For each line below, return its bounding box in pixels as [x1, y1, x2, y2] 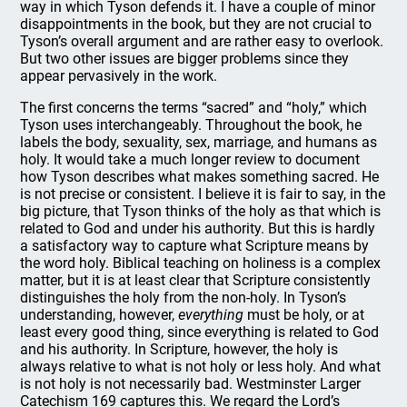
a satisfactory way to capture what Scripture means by [20, 237, 370, 254]
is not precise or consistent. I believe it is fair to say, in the [20, 185, 386, 203]
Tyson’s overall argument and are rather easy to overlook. [20, 33, 384, 50]
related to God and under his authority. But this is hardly [20, 220, 376, 237]
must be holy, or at [243, 306, 365, 323]
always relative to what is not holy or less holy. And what [20, 358, 382, 375]
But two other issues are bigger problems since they [20, 50, 350, 67]
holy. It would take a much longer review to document [20, 151, 361, 168]
